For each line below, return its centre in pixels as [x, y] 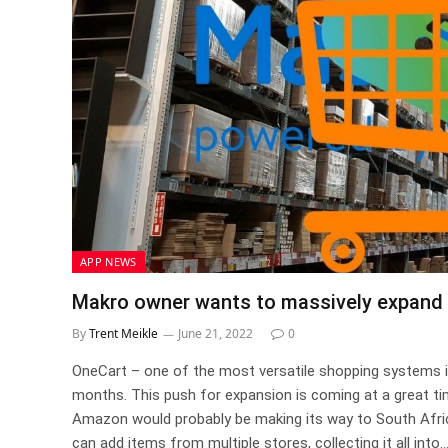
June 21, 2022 [215, 333]
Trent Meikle [123, 333]
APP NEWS [108, 261]
